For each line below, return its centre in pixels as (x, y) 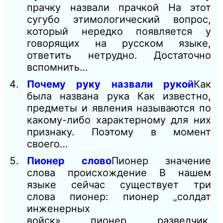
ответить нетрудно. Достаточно (119, 56)
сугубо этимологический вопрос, (119, 20)
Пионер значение (161, 161)
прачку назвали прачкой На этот (119, 8)
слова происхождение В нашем (119, 173)
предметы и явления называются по (119, 108)
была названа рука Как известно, (119, 96)
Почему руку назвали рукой (110, 84)
